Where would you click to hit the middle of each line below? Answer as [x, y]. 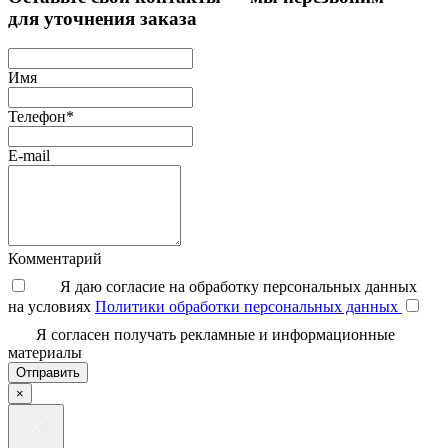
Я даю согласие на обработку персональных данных [238, 287]
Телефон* [41, 117]
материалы [45, 353]
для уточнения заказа [102, 18]
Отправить [48, 373]
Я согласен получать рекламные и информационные [215, 335]
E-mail [29, 156]
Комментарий [55, 259]
